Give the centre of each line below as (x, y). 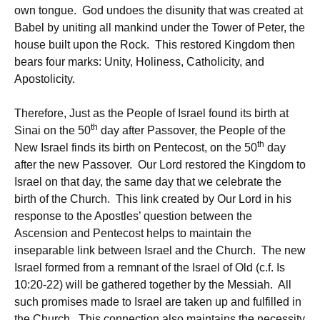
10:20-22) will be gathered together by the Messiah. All (153, 285)
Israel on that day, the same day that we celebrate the (148, 182)
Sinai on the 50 (52, 130)
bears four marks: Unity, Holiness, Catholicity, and (139, 62)
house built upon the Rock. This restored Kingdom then (155, 45)
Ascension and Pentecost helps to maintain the (133, 233)
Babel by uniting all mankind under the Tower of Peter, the (160, 27)
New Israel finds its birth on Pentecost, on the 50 (136, 147)
